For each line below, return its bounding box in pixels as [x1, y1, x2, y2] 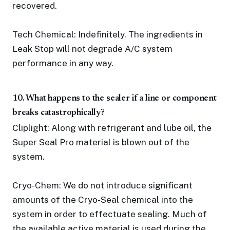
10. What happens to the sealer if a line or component [12, 94, 217, 103]
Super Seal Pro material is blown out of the [12, 137, 189, 147]
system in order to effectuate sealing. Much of [12, 209, 207, 219]
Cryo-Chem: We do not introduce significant [12, 180, 193, 190]
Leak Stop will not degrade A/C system [12, 44, 172, 54]
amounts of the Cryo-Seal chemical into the [12, 195, 193, 205]
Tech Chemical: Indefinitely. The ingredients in [12, 29, 203, 40]
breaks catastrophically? [12, 109, 105, 118]
